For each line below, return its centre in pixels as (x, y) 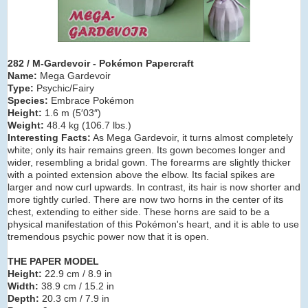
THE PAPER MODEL (53, 261)
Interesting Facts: (49, 137)
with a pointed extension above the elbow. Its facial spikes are (141, 174)
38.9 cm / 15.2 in (76, 286)
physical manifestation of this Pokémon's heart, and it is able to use (153, 224)
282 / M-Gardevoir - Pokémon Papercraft (101, 63)
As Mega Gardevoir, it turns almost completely (192, 137)
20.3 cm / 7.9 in (74, 298)
